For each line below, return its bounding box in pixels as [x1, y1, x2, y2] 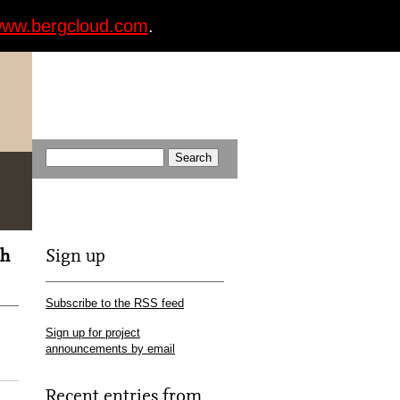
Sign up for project [46, 326, 140, 339]
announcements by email [46, 342, 175, 355]
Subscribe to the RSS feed [46, 296, 184, 310]
